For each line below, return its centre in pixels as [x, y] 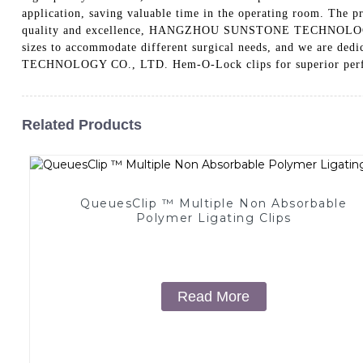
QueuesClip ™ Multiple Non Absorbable [214, 203]
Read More [214, 296]
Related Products [81, 124]
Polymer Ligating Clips [214, 218]
